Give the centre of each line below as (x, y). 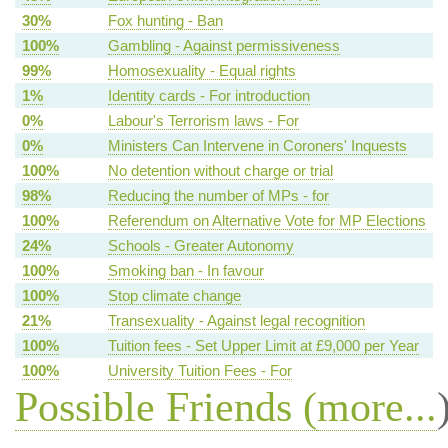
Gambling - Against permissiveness (223, 46)
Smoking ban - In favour (185, 271)
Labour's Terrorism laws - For (203, 121)
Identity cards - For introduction (208, 96)
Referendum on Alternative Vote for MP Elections (266, 221)
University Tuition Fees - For (199, 371)
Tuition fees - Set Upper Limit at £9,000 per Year (263, 346)
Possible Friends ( (165, 407)
